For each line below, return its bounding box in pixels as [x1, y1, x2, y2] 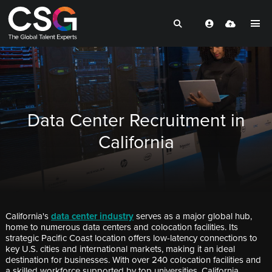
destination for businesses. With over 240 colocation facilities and [5, 253, 261, 267]
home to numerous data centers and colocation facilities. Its [5, 220, 238, 234]
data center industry [51, 209, 134, 223]
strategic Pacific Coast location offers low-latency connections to [5, 231, 257, 245]
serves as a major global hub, [134, 209, 252, 223]
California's [5, 209, 51, 223]
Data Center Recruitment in [27, 107, 245, 134]
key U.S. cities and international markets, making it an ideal [5, 242, 235, 256]
